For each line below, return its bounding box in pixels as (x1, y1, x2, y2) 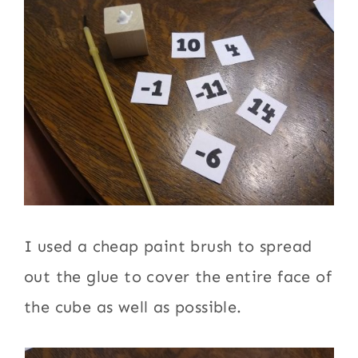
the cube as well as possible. (24, 296, 242, 316)
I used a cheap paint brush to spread (24, 236, 312, 256)
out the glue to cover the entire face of (24, 266, 332, 286)
